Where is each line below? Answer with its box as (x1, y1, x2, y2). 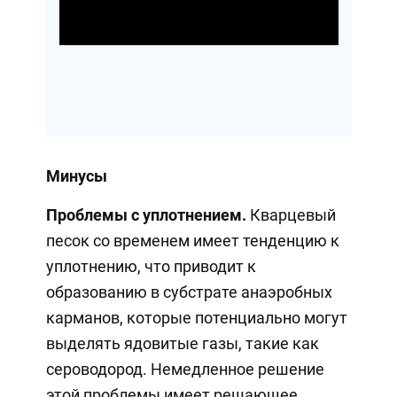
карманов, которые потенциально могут (45, 307, 347, 327)
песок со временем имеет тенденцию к (45, 230, 339, 250)
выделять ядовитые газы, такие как (45, 333, 319, 353)
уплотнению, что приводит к (45, 256, 256, 276)
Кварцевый (245, 205, 336, 224)
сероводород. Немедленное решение (45, 359, 324, 378)
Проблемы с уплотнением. (45, 205, 246, 224)
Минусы (45, 166, 107, 185)
